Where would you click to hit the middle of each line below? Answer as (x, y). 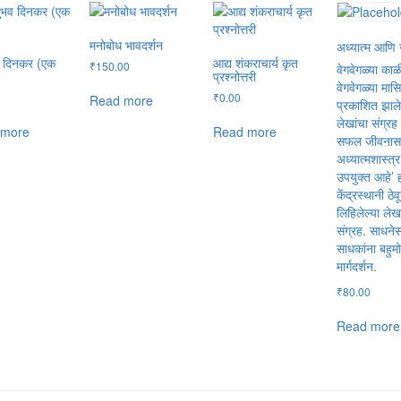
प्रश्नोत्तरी (235, 76)
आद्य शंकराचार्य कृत (256, 62)
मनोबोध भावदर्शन (126, 44)
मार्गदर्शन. (357, 265)
